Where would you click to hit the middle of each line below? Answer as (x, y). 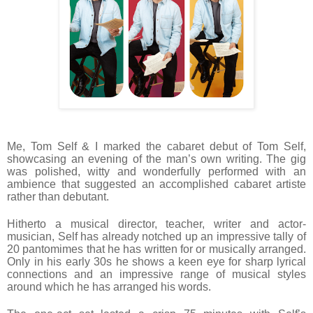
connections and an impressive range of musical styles (156, 274)
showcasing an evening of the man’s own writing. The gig (156, 159)
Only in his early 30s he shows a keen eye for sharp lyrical (156, 261)
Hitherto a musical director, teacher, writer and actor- (156, 224)
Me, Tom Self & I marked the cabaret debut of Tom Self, (156, 146)
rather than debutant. (58, 196)
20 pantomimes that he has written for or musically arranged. (156, 249)
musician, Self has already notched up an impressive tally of (156, 236)
